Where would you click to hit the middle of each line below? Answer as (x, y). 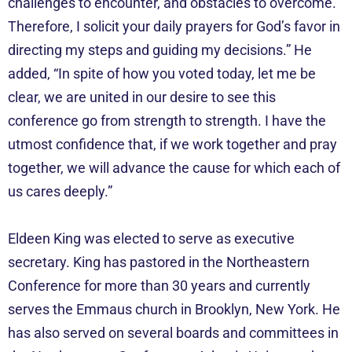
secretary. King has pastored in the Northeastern (159, 262)
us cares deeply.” (60, 191)
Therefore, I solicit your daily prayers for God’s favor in (174, 26)
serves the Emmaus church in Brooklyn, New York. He (174, 309)
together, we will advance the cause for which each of (174, 167)
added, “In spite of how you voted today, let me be (162, 73)
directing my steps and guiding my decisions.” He (160, 49)
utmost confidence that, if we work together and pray (172, 144)
